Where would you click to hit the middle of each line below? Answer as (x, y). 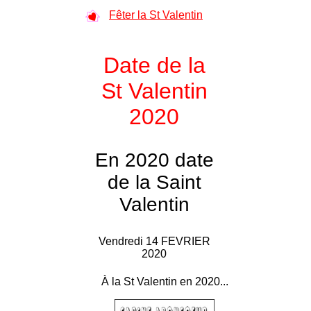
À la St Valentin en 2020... (165, 281)
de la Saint (154, 182)
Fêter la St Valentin (156, 15)
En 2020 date (154, 160)
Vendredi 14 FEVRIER (154, 241)
